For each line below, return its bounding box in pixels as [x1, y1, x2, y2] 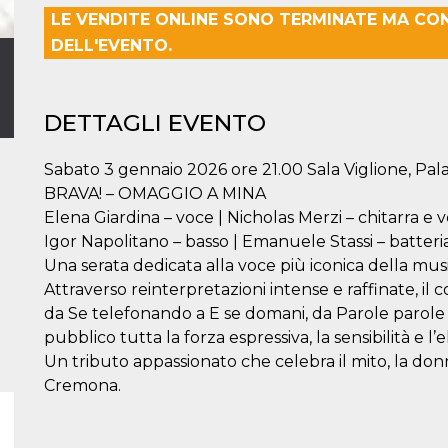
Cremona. [44, 376, 121, 395]
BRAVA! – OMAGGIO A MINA [44, 184, 266, 203]
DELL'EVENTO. [51, 36, 172, 55]
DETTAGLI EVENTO [44, 109, 266, 137]
